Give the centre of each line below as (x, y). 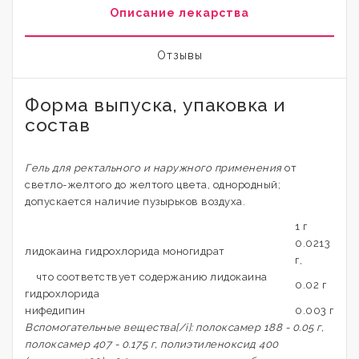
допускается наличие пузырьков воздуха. (135, 202)
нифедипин (55, 311)
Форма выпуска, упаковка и (155, 105)
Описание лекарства (179, 13)
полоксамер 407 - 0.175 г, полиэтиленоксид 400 (152, 344)
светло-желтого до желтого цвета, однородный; (153, 185)
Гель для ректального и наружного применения (153, 168)
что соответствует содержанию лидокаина (146, 277)
